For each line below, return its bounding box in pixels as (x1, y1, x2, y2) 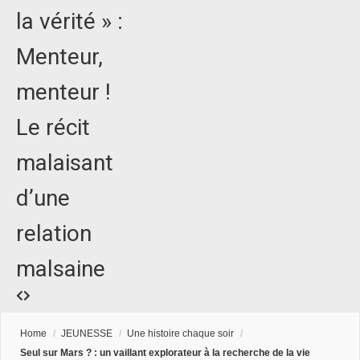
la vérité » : (16, 8, 123, 35)
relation (16, 220, 92, 247)
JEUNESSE (61, 328, 112, 340)
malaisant (16, 149, 113, 177)
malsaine (16, 256, 105, 283)
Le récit (16, 114, 90, 141)
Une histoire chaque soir (127, 328, 234, 340)
